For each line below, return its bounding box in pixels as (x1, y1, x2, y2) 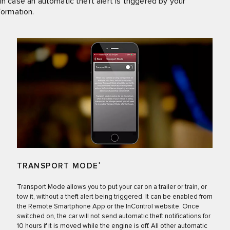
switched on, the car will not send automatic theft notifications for (16, 213, 210, 220)
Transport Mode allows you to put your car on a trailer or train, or (16, 184, 207, 191)
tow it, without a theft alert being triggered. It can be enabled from (16, 194, 213, 201)
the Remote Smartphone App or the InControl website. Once (16, 203, 199, 210)
